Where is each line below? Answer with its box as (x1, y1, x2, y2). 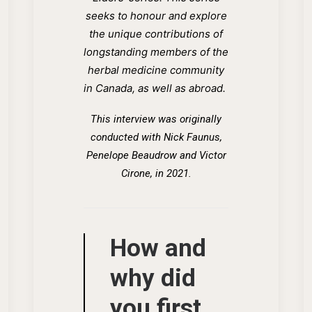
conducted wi (90, 130, 152, 143)
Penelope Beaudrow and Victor (86, 148, 226, 162)
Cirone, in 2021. (120, 166, 192, 180)
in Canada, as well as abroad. (84, 81, 228, 95)
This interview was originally (91, 112, 221, 125)
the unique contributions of (89, 26, 223, 40)
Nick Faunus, (163, 130, 222, 143)
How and (110, 233, 206, 263)
